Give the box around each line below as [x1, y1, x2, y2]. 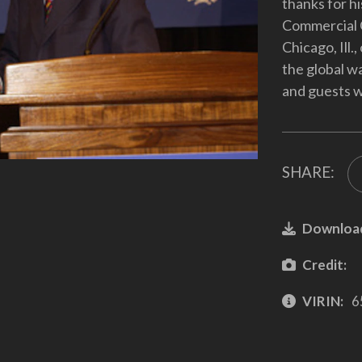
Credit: [301, 255, 347, 273]
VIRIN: [301, 292, 343, 309]
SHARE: [281, 162, 335, 182]
